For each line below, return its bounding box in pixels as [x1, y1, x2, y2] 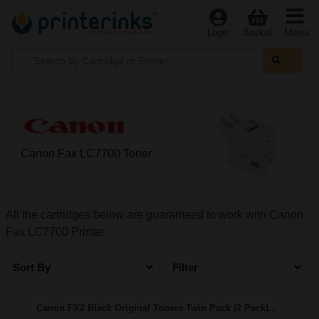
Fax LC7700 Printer [6, 226, 105, 238]
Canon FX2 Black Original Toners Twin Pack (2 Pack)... [36, 303, 277, 313]
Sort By [13, 261, 51, 273]
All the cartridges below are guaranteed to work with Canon [6, 209, 303, 221]
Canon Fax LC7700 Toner [21, 147, 152, 159]
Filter [172, 261, 198, 273]
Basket [243, 27, 272, 38]
